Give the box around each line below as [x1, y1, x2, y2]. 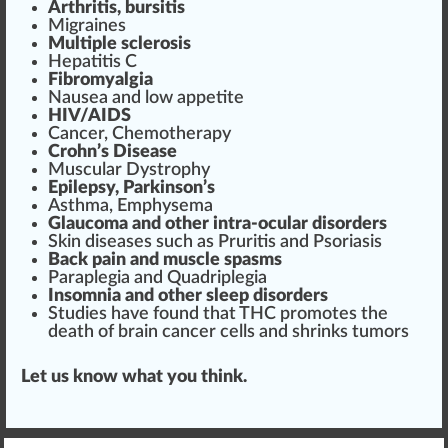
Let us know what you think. [21, 367, 247, 386]
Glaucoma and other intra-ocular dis [48, 214, 335, 233]
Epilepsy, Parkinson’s [48, 178, 215, 197]
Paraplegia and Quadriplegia [48, 268, 267, 287]
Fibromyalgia [48, 70, 153, 89]
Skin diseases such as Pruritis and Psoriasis [48, 232, 382, 251]
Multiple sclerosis [48, 34, 191, 53]
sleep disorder [206, 286, 320, 305]
